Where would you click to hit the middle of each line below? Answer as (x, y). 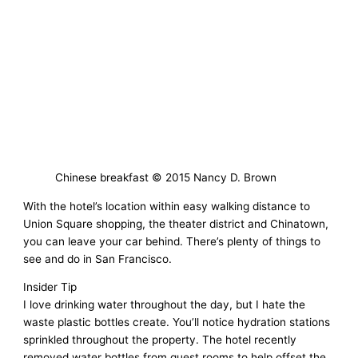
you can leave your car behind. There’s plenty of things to (172, 241)
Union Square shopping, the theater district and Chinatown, (176, 223)
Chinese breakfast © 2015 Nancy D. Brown (166, 177)
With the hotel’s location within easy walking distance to (167, 206)
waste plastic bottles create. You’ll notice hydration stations (177, 322)
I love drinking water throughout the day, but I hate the (165, 305)
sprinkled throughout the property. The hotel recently (160, 340)
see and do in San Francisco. (98, 259)
